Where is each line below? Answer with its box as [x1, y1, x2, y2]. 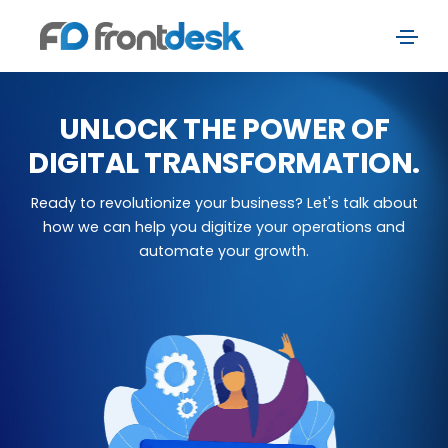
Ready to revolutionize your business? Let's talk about [30, 193, 418, 213]
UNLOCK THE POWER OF [58, 109, 390, 149]
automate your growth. [139, 241, 309, 261]
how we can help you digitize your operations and [43, 217, 405, 237]
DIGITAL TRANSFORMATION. [28, 143, 420, 183]
